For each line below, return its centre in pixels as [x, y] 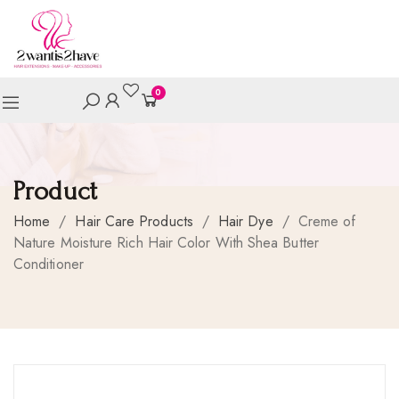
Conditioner [49, 265]
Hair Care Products [134, 222]
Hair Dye [245, 222]
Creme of [327, 222]
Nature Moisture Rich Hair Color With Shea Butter [166, 243]
